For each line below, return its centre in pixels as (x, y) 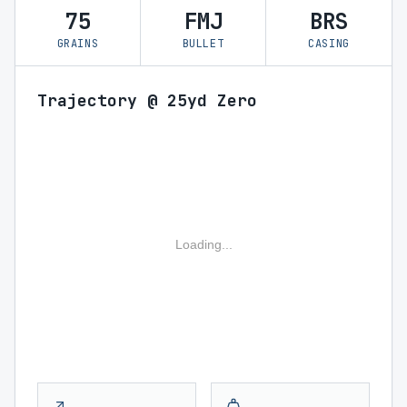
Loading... (203, 244)
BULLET (203, 44)
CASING (329, 44)
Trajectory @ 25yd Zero (147, 100)
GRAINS (78, 44)
